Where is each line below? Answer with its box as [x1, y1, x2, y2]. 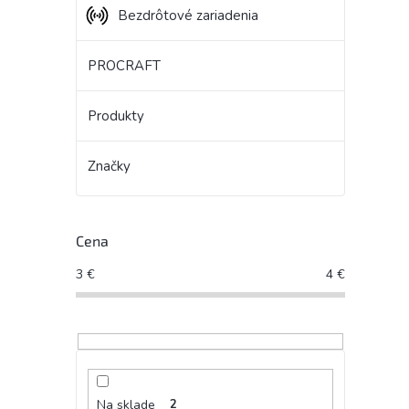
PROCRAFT [88, 57, 161, 76]
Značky [88, 157, 131, 176]
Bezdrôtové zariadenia [118, 6, 258, 26]
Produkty [88, 107, 144, 126]
